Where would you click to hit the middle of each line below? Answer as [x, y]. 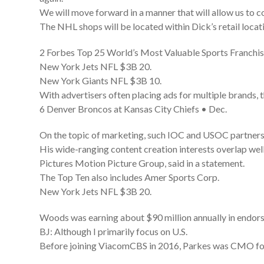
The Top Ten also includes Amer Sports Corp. [130, 177]
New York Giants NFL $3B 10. [101, 80]
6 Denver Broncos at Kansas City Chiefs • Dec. [133, 109]
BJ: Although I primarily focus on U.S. [114, 231]
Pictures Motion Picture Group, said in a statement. [142, 163]
